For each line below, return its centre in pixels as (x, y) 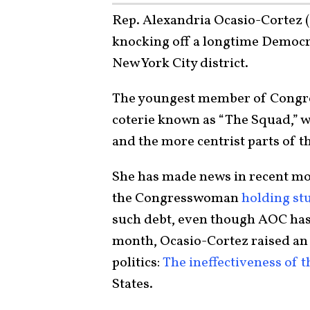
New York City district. (180, 64)
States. (134, 284)
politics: (137, 263)
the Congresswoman (177, 199)
